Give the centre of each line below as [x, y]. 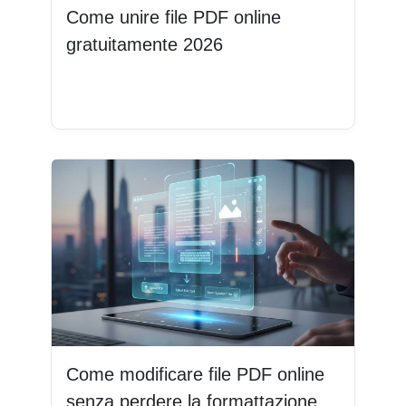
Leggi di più [118, 96]
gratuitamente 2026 [145, 44]
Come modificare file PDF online [195, 374]
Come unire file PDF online [174, 17]
